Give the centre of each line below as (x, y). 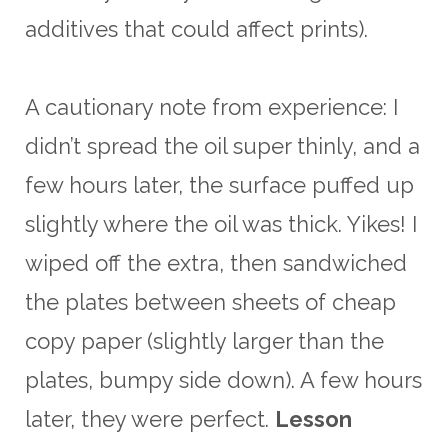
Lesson (313, 418)
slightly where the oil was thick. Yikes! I (221, 223)
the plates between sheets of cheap (210, 301)
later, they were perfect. (150, 418)
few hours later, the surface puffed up (219, 184)
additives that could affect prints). (196, 28)
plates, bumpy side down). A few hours (223, 379)
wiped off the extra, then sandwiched (216, 262)
